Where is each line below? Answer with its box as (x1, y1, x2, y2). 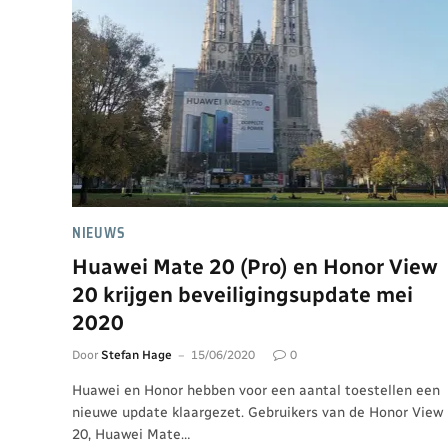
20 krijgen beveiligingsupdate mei (72, 281, 413, 307)
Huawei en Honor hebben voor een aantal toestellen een (72, 381, 440, 399)
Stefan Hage (101, 347, 172, 362)
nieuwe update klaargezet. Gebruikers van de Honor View (72, 403, 443, 421)
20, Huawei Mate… (72, 425, 190, 443)
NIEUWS (72, 221, 126, 244)
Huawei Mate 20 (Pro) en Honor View (72, 253, 438, 279)
